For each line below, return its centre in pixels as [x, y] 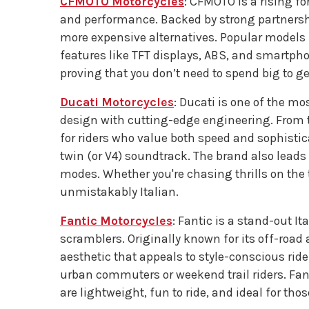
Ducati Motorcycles [117, 102]
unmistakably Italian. [119, 192]
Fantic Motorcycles [116, 221]
